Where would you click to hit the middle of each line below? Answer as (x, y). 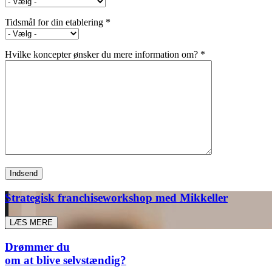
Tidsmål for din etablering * (58, 22)
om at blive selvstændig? (66, 260)
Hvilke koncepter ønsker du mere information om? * (105, 55)
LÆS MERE (31, 222)
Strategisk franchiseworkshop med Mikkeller (116, 198)
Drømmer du (37, 246)
